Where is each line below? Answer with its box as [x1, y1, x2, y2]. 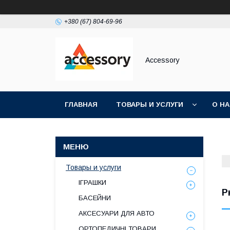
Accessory [145, 55, 180, 64]
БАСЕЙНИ [79, 194, 111, 202]
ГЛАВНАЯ [65, 101, 98, 108]
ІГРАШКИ [79, 179, 106, 186]
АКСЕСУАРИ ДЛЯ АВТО [79, 209, 155, 217]
